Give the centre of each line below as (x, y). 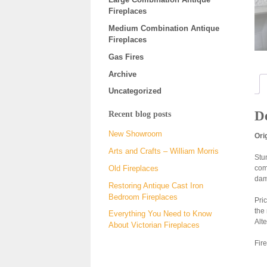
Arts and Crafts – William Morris (164, 151)
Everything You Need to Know (160, 214)
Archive (122, 74)
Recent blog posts (140, 114)
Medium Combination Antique (164, 29)
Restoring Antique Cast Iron (156, 185)
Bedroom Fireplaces (143, 197)
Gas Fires (126, 57)
